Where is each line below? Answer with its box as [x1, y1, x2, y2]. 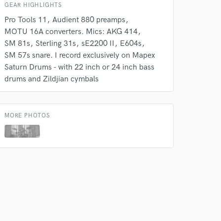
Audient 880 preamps [52, 15, 125, 25]
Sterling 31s [36, 39, 76, 48]
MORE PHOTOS [4, 112, 50, 119]
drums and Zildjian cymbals [4, 74, 99, 84]
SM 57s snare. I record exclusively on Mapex [4, 51, 155, 60]
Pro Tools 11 [4, 15, 47, 25]
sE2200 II [81, 39, 114, 48]
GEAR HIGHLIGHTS [4, 1, 62, 9]
